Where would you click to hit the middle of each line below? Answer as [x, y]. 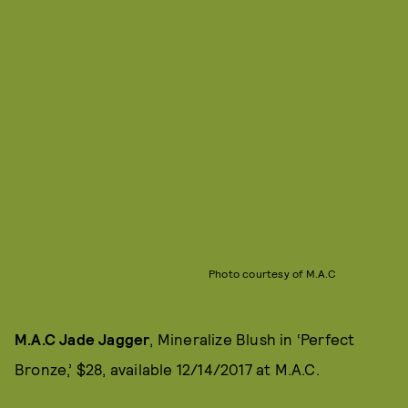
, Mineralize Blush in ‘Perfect [252, 339]
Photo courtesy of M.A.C [272, 274]
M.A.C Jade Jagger [82, 339]
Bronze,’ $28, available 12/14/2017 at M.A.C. [167, 369]
